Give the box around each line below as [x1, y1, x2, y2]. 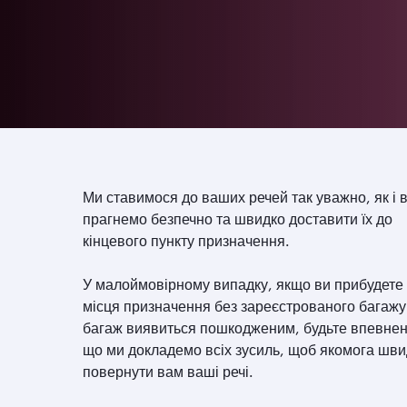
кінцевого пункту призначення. [83, 232, 290, 249]
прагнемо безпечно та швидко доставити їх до [83, 210, 392, 227]
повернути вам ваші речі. [83, 362, 253, 380]
